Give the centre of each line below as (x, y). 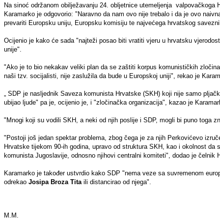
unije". (13, 49)
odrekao (16, 182)
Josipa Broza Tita (55, 182)
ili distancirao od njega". (116, 182)
